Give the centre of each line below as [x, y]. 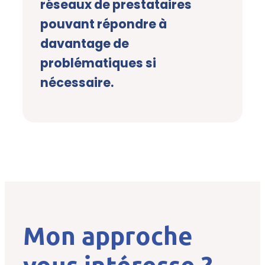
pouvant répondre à [104, 24]
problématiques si [98, 63]
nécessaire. [77, 83]
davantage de [85, 44]
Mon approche [108, 235]
